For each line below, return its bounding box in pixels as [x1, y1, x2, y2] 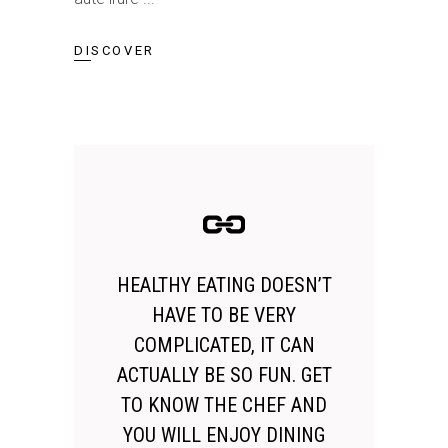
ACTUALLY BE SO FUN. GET [116, 363, 332, 388]
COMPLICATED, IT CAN [133, 333, 315, 358]
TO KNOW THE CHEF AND [121, 393, 327, 418]
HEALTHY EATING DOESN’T [116, 273, 332, 298]
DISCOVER [74, 43, 155, 59]
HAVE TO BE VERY [152, 303, 296, 328]
